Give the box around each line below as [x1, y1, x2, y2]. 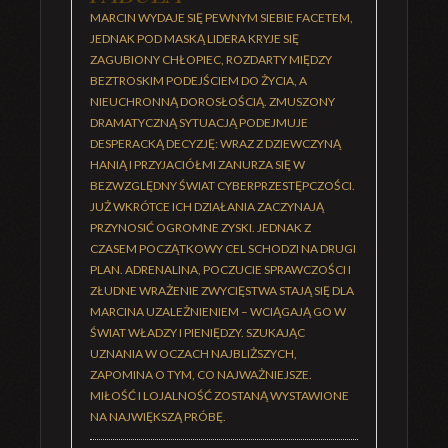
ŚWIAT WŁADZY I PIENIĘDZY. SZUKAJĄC [90, 325, 305, 340]
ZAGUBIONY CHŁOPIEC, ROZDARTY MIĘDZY [90, 52, 332, 67]
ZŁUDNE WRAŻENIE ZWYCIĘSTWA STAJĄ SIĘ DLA [90, 283, 354, 298]
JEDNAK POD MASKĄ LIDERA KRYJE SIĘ [90, 31, 299, 46]
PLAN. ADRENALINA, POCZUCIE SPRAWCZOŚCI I [90, 262, 351, 277]
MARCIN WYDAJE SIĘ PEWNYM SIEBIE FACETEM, [90, 10, 353, 25]
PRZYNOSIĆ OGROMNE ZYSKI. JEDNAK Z [90, 220, 311, 235]
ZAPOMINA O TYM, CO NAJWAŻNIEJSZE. [90, 367, 312, 382]
